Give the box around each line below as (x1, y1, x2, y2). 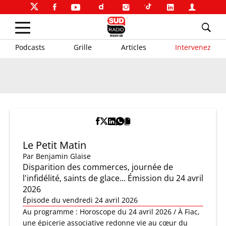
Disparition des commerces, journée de (23, 161, 173, 173)
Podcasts (15, 42, 45, 52)
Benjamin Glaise (36, 151, 91, 161)
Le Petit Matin (23, 138, 86, 152)
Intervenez (175, 42, 211, 52)
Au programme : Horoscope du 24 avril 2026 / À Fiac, (23, 207, 200, 216)
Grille (74, 42, 92, 52)
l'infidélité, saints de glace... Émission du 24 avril (23, 173, 203, 184)
